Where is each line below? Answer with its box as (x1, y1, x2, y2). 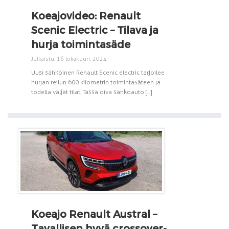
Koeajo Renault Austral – (31, 207, 157, 220)
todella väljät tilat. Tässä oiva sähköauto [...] (31, 88, 152, 96)
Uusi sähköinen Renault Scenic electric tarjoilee (31, 68, 165, 76)
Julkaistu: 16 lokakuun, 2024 (31, 55, 107, 62)
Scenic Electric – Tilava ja (31, 23, 158, 36)
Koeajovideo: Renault (31, 9, 141, 21)
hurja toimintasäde (31, 37, 130, 50)
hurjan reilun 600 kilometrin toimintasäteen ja (31, 78, 161, 86)
